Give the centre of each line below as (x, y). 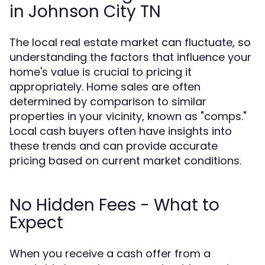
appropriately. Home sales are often (105, 87)
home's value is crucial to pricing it (101, 72)
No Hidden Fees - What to (114, 205)
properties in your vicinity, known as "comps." (128, 116)
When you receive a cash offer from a (110, 253)
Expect (36, 223)
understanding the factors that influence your (130, 57)
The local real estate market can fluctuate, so (130, 42)
